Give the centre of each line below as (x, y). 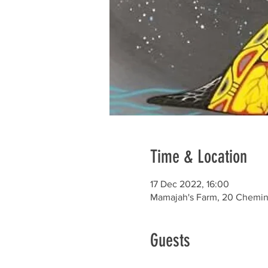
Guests (170, 240)
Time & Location (198, 157)
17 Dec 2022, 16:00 (189, 184)
